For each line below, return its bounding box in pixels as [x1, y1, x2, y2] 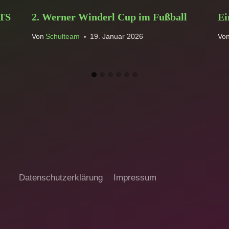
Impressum [113, 172, 156, 182]
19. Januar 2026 [89, 33, 143, 41]
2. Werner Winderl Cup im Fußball [31, 11, 187, 22]
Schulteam [45, 33, 80, 41]
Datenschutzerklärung [19, 172, 103, 182]
